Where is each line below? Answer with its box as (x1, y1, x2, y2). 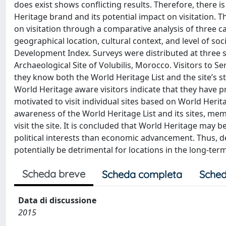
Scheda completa (102, 168, 182, 181)
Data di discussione (18, 195, 96, 206)
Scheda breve (22, 167, 85, 180)
